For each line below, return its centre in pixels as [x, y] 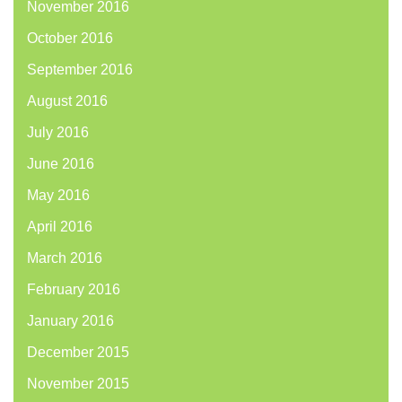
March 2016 [65, 258]
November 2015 [78, 384]
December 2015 [78, 353]
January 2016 [70, 321]
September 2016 [80, 70]
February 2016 [74, 290]
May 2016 [58, 196]
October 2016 [70, 39]
